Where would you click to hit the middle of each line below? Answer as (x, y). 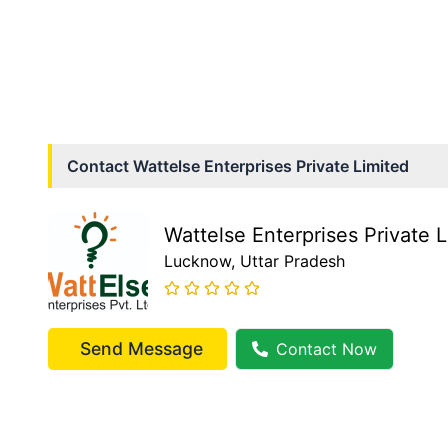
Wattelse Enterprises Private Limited (271, 166)
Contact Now (326, 349)
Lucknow (197, 260)
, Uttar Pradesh (288, 260)
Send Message (141, 348)
